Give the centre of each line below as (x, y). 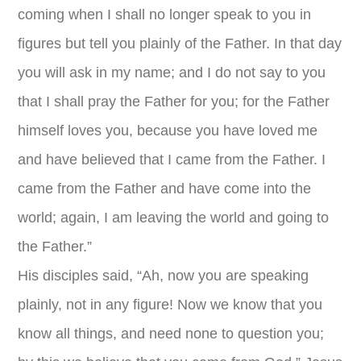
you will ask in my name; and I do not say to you (172, 73)
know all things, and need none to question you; (171, 334)
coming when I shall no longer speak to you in (165, 15)
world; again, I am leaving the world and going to (174, 218)
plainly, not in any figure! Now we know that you (170, 305)
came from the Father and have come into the (165, 189)
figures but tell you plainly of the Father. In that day (180, 44)
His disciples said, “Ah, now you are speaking (164, 276)
